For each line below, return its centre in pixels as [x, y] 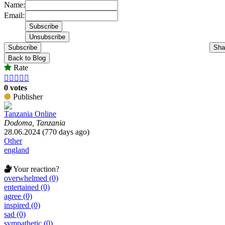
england [17, 150]
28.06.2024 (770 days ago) [47, 132]
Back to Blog [27, 58]
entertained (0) [27, 187]
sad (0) [15, 214]
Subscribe [23, 47]
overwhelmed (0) [31, 178]
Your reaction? [35, 169]
